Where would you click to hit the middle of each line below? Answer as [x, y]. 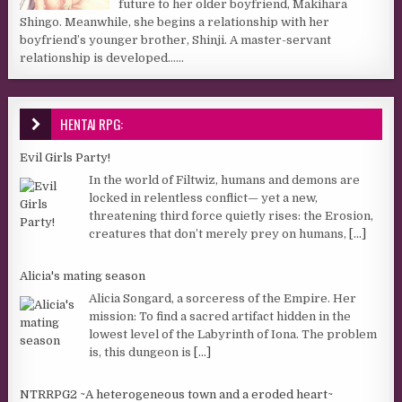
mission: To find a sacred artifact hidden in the [220, 317]
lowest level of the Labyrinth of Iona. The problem [233, 335]
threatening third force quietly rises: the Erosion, [232, 216]
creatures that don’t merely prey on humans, [219, 234]
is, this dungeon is [142, 353]
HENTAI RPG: [92, 123]
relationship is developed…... [102, 57]
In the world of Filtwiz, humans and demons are [225, 180]
